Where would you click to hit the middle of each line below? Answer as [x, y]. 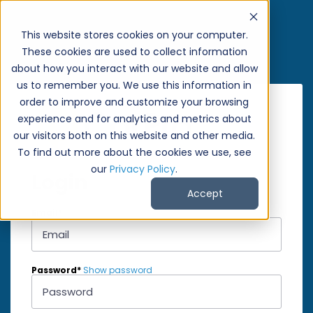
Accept [205, 194]
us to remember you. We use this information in [134, 85]
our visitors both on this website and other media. [134, 136]
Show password [118, 270]
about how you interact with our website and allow [134, 68]
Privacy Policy [143, 169]
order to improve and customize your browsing [134, 102]
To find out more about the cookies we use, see [134, 152]
